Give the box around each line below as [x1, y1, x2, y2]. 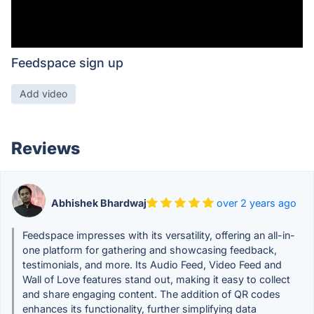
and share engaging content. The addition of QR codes [22, 288, 280, 300]
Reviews [11, 138, 80, 158]
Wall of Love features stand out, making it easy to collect [22, 273, 290, 285]
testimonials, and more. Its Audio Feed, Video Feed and [22, 259, 282, 271]
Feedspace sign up [11, 55, 123, 70]
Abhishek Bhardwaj [51, 196, 146, 209]
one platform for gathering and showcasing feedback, [22, 244, 277, 256]
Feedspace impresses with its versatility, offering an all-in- [22, 229, 295, 241]
